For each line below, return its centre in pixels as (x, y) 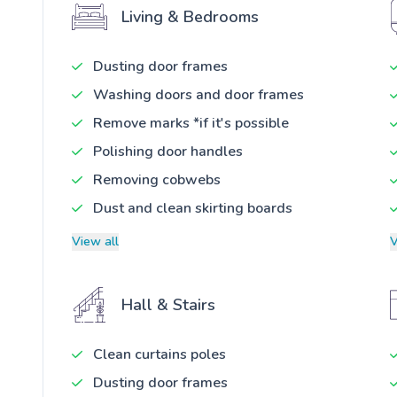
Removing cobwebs (157, 180)
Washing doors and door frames (198, 95)
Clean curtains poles (160, 355)
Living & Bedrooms (190, 17)
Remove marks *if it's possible (191, 124)
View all (95, 242)
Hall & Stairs (168, 305)
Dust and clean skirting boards (193, 209)
